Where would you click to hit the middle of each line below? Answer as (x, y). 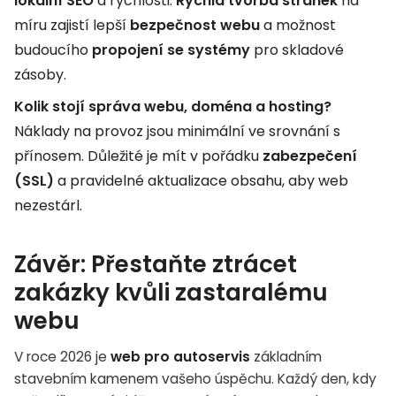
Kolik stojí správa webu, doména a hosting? (173, 106)
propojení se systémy (171, 49)
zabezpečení (310, 156)
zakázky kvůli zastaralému (171, 292)
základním (286, 356)
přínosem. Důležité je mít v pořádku (138, 156)
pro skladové (297, 49)
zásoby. (40, 74)
